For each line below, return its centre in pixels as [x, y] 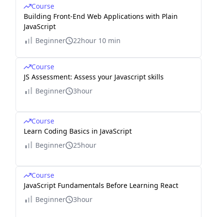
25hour [85, 145]
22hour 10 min [97, 41]
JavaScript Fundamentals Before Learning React [101, 186]
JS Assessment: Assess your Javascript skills [94, 77]
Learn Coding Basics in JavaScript [78, 131]
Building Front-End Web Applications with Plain [101, 16]
